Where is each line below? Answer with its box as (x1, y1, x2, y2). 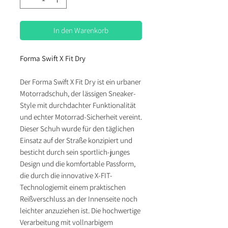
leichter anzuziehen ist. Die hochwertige (20, 206, 140, 216)
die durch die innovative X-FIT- (20, 170, 112, 181)
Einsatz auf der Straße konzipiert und (20, 135, 132, 146)
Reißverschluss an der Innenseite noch (20, 194, 137, 204)
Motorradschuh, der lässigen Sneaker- (20, 89, 136, 99)
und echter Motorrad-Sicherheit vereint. (20, 112, 142, 122)
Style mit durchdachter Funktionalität (20, 100, 136, 110)
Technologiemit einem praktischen (20, 182, 126, 192)
